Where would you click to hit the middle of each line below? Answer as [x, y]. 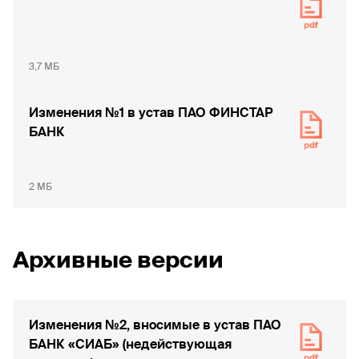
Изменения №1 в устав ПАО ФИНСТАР [151, 113]
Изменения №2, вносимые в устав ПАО [155, 325]
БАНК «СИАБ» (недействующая [130, 344]
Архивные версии [118, 260]
